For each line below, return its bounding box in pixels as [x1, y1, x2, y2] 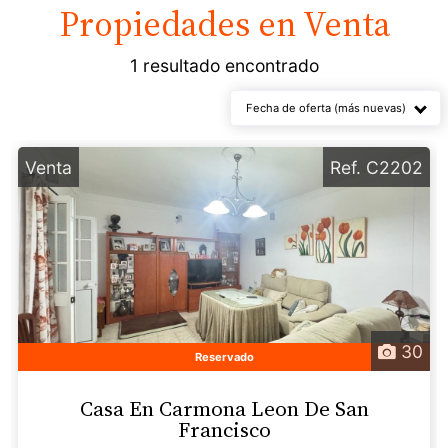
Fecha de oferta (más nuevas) [246, 101, 406, 115]
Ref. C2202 [329, 156, 423, 178]
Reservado [194, 350, 254, 364]
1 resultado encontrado [129, 55, 319, 76]
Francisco [177, 415, 271, 444]
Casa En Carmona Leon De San [79, 394, 369, 423]
